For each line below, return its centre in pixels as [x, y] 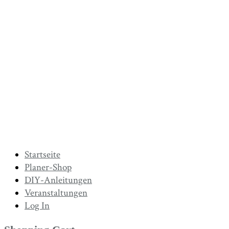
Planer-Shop [48, 167]
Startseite [42, 154]
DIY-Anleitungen [58, 180]
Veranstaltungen [56, 193]
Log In [37, 205]
